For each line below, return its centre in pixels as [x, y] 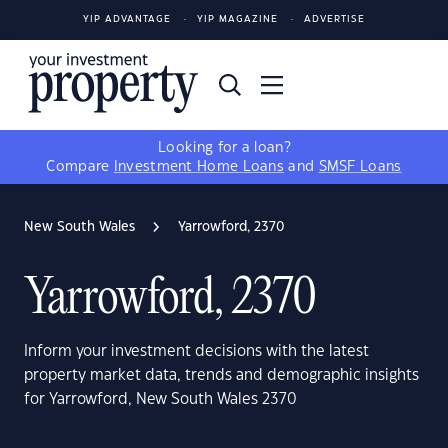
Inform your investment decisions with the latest [196, 351]
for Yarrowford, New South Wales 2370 [160, 399]
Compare [80, 167]
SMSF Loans [360, 167]
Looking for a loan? [224, 148]
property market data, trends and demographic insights [221, 375]
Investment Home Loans [199, 167]
